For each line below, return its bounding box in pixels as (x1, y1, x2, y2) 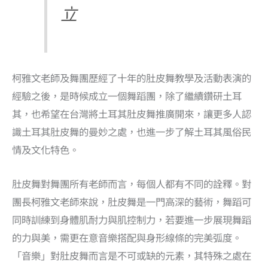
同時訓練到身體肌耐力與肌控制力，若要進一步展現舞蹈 (12, 212, 251, 227)
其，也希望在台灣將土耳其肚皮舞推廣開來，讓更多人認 (12, 106, 251, 121)
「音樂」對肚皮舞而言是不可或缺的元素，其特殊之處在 (12, 248, 251, 263)
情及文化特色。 (12, 142, 79, 157)
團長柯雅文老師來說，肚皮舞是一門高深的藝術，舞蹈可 (12, 194, 251, 209)
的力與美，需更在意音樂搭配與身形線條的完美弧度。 (12, 230, 242, 245)
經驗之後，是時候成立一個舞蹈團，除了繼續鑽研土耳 (12, 89, 242, 103)
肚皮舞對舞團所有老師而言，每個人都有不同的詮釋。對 (12, 176, 251, 191)
